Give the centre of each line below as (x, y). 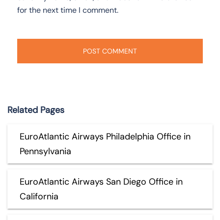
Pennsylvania (45, 151)
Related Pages (36, 110)
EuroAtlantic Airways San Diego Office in (101, 181)
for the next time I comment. (68, 10)
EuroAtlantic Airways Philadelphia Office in (105, 136)
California (39, 196)
